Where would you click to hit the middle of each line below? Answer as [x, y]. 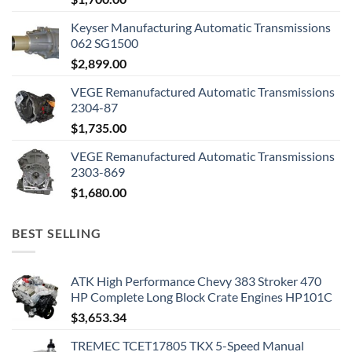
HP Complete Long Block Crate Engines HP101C [202, 297]
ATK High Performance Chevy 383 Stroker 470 [196, 281]
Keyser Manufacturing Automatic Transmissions [201, 27]
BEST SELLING [57, 233]
